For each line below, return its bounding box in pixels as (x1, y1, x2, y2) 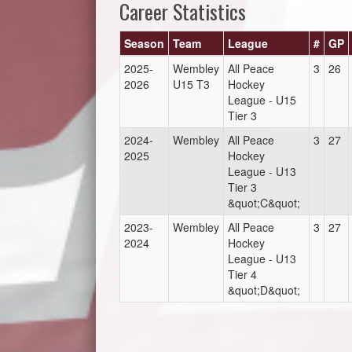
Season (124, 35, 164, 51)
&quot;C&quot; (228, 195, 300, 211)
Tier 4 (228, 266, 257, 282)
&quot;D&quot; (228, 282, 300, 298)
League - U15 (228, 92, 296, 108)
